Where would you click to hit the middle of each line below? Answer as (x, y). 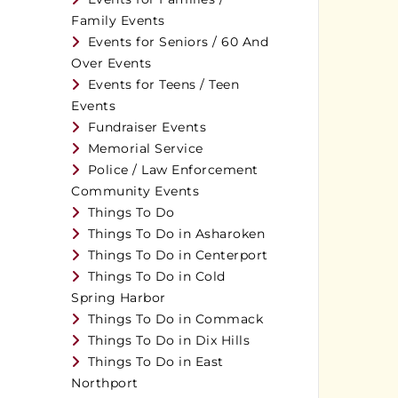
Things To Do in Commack (175, 318)
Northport (105, 382)
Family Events (118, 20)
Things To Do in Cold (156, 276)
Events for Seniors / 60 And (178, 41)
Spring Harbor (119, 297)
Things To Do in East (155, 361)
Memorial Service (145, 148)
